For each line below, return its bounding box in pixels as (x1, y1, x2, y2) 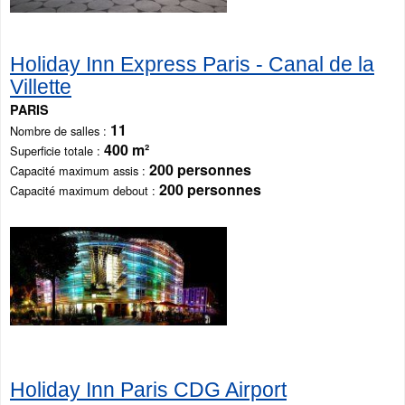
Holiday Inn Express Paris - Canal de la (10, 52, 374, 77)
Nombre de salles (10, 122, 99, 140)
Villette (10, 75, 71, 99)
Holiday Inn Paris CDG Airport (10, 378, 287, 402)
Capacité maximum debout (10, 182, 148, 200)
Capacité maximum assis (10, 162, 138, 180)
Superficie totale (10, 142, 93, 160)
